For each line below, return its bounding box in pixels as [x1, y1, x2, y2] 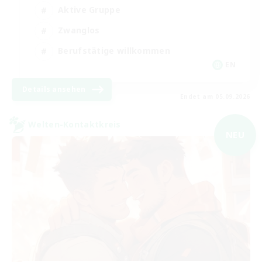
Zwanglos [58, 25, 100, 36]
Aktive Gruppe [58, 4, 120, 16]
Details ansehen [22, 84, 86, 94]
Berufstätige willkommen [58, 45, 170, 57]
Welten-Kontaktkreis [28, 119, 121, 130]
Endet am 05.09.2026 [180, 92, 250, 101]
